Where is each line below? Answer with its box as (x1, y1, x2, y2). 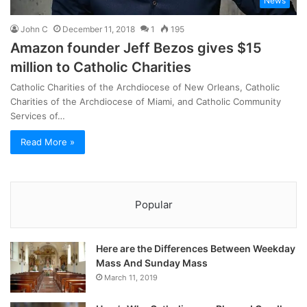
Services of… (10, 110, 65, 122)
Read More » (21, 136, 75, 148)
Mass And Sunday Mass (96, 257, 208, 269)
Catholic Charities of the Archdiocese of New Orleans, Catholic (10, 82, 280, 93)
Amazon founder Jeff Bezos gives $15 (10, 40, 262, 57)
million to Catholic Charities (10, 59, 191, 76)
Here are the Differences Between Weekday (96, 243, 295, 255)
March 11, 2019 (104, 273, 158, 283)
